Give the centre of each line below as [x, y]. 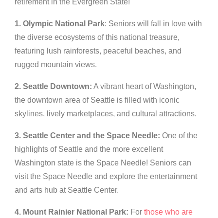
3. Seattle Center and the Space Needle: [87, 136]
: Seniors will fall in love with [153, 24]
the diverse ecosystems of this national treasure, [97, 37]
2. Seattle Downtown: [53, 87]
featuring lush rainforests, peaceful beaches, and [98, 51]
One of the [179, 136]
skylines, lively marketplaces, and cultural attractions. [106, 114]
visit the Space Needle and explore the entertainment [106, 177]
